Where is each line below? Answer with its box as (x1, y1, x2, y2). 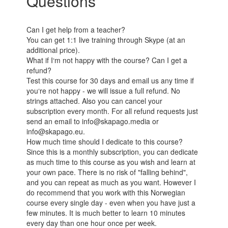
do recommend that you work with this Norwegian (26, 187, 186, 198)
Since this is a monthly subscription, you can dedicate (26, 147, 198, 157)
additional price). (26, 45, 80, 55)
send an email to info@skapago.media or (26, 116, 159, 127)
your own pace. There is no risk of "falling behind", (26, 167, 188, 178)
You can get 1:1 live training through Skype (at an (26, 35, 186, 45)
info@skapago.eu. (26, 126, 85, 137)
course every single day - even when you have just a (26, 197, 196, 208)
